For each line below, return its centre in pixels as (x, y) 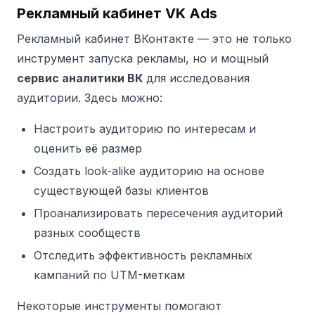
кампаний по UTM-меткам (109, 275)
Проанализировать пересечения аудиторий (158, 213)
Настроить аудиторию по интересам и (145, 128)
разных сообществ (87, 232)
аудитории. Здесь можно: (90, 97)
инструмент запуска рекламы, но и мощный (143, 58)
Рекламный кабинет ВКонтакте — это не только (154, 38)
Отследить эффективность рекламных (143, 255)
